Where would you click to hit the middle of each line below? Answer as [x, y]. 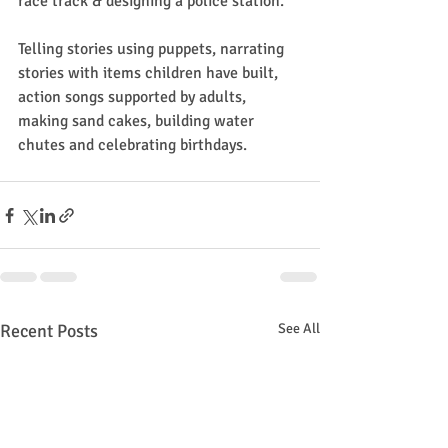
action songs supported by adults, [134, 97]
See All [299, 328]
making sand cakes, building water [138, 121]
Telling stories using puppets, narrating [153, 49]
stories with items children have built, [150, 73]
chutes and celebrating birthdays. [132, 145]
